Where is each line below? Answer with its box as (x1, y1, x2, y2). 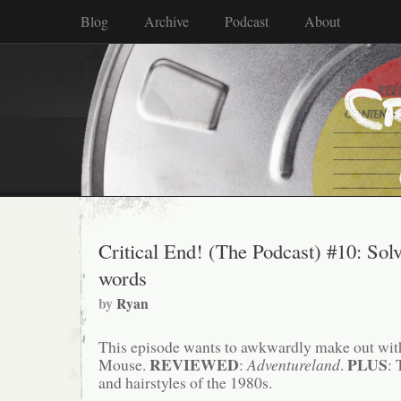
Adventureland (247, 354, 340, 376)
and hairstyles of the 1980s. (98, 371, 272, 394)
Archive (144, 12, 189, 30)
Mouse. (98, 354, 146, 376)
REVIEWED (146, 353, 239, 377)
